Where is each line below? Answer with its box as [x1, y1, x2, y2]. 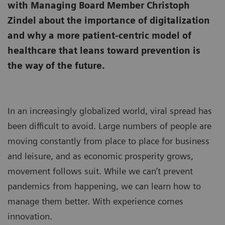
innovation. [8, 211, 52, 222]
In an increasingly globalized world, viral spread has [8, 105, 212, 117]
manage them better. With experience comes [8, 196, 183, 207]
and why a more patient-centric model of [8, 30, 191, 41]
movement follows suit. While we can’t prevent [8, 166, 193, 177]
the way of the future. [8, 60, 105, 71]
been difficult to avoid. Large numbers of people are [8, 121, 211, 132]
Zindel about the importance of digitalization [8, 15, 210, 26]
